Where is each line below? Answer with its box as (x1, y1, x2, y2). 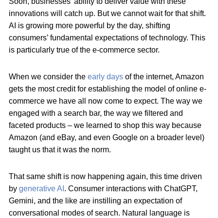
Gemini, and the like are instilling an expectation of (9, 197, 182, 205)
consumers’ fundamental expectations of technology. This (9, 34, 205, 42)
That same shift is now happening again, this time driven (9, 172, 202, 181)
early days (88, 73, 123, 81)
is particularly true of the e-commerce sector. (9, 46, 162, 54)
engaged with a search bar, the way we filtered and (9, 109, 183, 118)
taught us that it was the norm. (9, 145, 113, 154)
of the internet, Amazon (123, 73, 204, 81)
